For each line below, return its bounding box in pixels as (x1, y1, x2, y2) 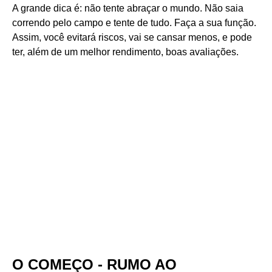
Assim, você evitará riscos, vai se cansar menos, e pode (12, 32, 252, 42)
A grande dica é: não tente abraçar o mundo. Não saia (12, 3, 243, 13)
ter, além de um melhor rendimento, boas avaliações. (12, 47, 239, 57)
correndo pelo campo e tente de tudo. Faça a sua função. (12, 18, 256, 28)
